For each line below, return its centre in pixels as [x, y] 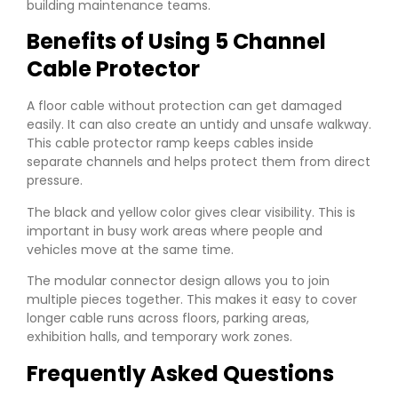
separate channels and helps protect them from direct [199, 162]
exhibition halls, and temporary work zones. [159, 337]
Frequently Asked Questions [180, 373]
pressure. [55, 181]
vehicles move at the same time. [130, 249]
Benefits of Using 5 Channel [176, 42]
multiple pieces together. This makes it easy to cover [192, 300]
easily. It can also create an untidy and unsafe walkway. [199, 125]
